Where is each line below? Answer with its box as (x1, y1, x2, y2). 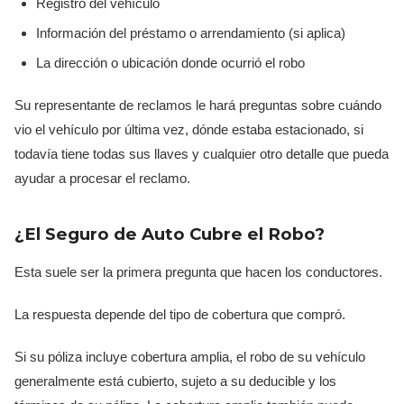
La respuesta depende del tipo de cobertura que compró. (14, 307, 345, 323)
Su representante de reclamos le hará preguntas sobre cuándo (14, 97, 381, 114)
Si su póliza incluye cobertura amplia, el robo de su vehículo (14, 349, 365, 365)
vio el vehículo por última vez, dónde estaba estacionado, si (14, 122, 363, 138)
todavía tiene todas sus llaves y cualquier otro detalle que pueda (14, 146, 389, 162)
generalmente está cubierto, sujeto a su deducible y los (14, 373, 336, 390)
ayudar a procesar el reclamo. (14, 170, 190, 187)
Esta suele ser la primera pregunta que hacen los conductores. (14, 264, 382, 280)
